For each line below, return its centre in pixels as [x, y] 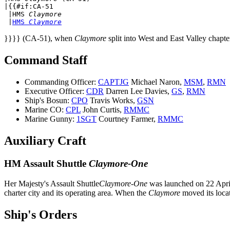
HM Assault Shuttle [46, 164]
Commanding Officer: [61, 82]
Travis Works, [112, 101]
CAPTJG [113, 82]
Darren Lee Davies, [138, 91]
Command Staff [46, 60]
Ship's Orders [41, 214]
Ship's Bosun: [48, 101]
